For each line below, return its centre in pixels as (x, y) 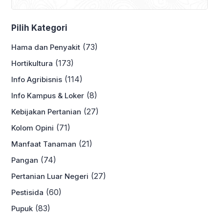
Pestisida (27, 193)
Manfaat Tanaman (44, 144)
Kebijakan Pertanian (46, 112)
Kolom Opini (33, 128)
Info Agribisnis (37, 80)
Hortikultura (32, 64)
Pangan (25, 160)
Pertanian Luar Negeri (50, 176)
